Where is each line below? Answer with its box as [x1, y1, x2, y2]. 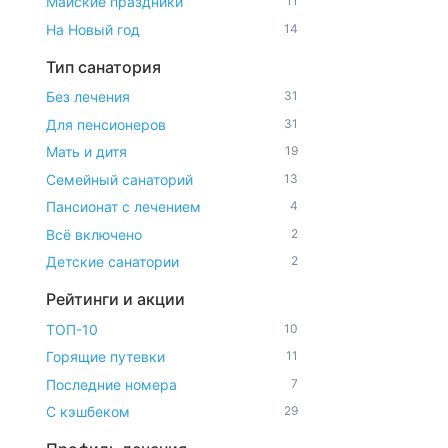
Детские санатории [46, 253, 179, 270]
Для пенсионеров [46, 115, 166, 133]
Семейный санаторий [46, 170, 193, 188]
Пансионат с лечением [46, 198, 201, 215]
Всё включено [46, 225, 142, 243]
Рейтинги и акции [46, 289, 185, 309]
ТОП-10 [46, 320, 98, 338]
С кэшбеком [46, 403, 130, 420]
